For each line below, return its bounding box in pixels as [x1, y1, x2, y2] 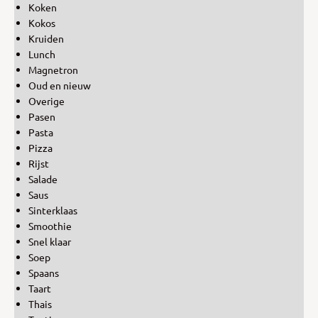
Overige [28, 94, 65, 107]
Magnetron [28, 62, 78, 76]
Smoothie [28, 219, 72, 232]
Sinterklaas [28, 203, 77, 216]
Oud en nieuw [28, 78, 91, 92]
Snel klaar [28, 234, 71, 248]
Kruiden [28, 31, 64, 45]
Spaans [28, 265, 59, 279]
